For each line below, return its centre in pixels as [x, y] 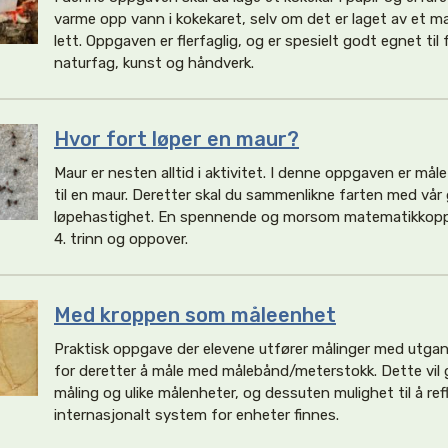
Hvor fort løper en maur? [176, 139]
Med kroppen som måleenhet [195, 315]
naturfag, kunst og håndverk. [154, 63]
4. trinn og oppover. [121, 239]
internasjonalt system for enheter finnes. [196, 415]
